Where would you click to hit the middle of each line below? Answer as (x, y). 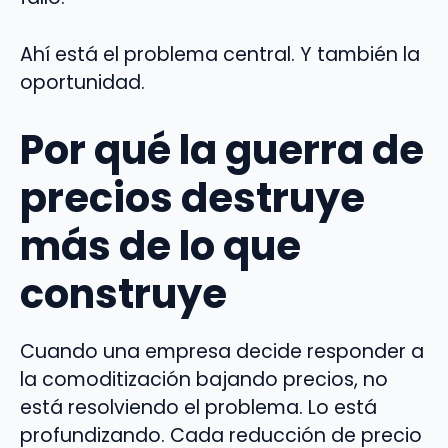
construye (123, 294)
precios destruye (192, 198)
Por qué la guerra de (222, 150)
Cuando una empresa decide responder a (222, 352)
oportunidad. (82, 83)
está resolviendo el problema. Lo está (198, 408)
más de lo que (160, 246)
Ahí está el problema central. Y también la (220, 55)
